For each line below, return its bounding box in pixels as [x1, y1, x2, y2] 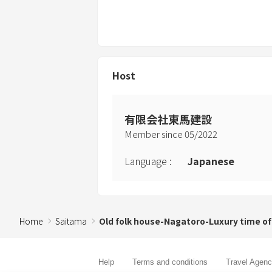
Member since [124, 127, 185, 140]
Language [124, 153, 167, 168]
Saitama [55, 214, 87, 227]
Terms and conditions [132, 257, 208, 267]
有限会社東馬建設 [124, 110, 212, 127]
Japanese [188, 153, 234, 168]
